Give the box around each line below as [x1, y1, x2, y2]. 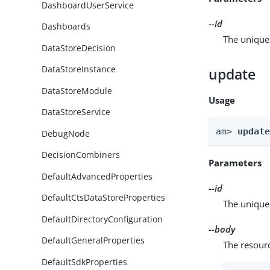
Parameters [209, 156, 262, 169]
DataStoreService [42, 106, 111, 118]
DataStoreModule [42, 84, 113, 96]
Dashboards [42, 20, 91, 33]
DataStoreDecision [42, 42, 116, 54]
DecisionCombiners [42, 149, 121, 161]
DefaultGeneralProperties [42, 234, 145, 246]
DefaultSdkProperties [42, 256, 128, 268]
